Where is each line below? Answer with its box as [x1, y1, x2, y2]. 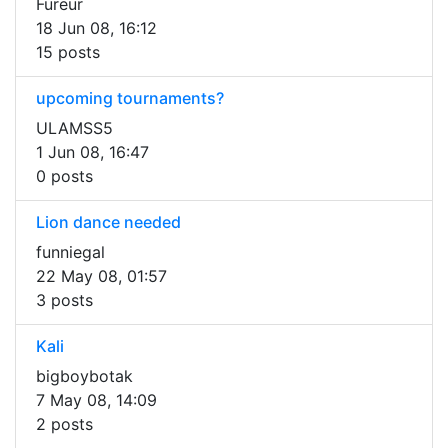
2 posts [36, 414, 93, 435]
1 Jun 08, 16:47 [36, 142, 149, 163]
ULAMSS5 [36, 118, 113, 139]
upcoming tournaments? [36, 88, 224, 109]
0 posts [36, 166, 93, 187]
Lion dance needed [36, 212, 181, 233]
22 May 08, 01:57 [36, 266, 167, 287]
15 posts [36, 42, 100, 63]
